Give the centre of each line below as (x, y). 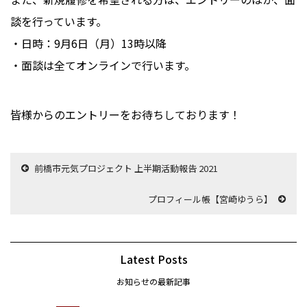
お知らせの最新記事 (153, 282)
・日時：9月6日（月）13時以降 (88, 44)
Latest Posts (153, 259)
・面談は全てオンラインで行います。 (103, 65)
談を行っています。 (59, 22)
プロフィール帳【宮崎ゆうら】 (210, 199)
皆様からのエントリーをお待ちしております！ (125, 115)
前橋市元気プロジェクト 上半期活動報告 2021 (126, 169)
